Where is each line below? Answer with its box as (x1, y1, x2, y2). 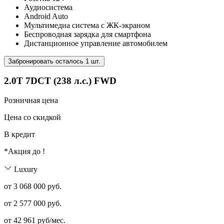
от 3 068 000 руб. (4, 182, 61, 191)
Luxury (14, 165, 37, 174)
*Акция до (4, 147, 42, 156)
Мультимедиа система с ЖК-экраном (24, 20, 150, 29)
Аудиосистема (24, 2, 72, 11)
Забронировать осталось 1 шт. (8, 57, 100, 65)
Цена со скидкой (4, 113, 61, 122)
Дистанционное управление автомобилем (24, 38, 167, 47)
